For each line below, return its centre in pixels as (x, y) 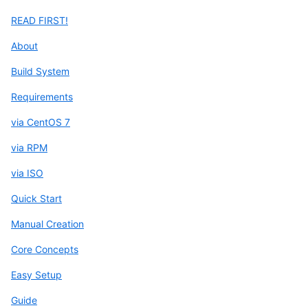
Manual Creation (47, 223)
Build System (40, 71)
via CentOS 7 (41, 122)
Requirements (42, 96)
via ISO (27, 173)
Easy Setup (36, 274)
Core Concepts (45, 249)
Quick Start (36, 198)
